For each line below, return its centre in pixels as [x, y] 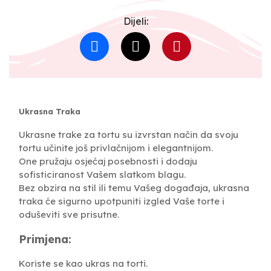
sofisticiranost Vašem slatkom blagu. [102, 174]
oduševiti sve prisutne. [69, 214]
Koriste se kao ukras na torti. [83, 263]
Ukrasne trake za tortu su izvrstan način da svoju [129, 134]
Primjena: [45, 239]
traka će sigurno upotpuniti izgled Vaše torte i [122, 201]
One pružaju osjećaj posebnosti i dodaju [108, 161]
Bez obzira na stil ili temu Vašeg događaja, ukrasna [134, 188]
